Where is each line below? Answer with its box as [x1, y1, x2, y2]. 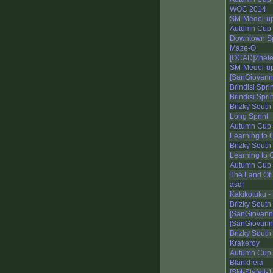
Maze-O [230, 44, 256, 53]
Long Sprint [230, 112, 268, 121]
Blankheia [230, 258, 263, 268]
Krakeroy [230, 239, 260, 248]
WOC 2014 [230, 5, 266, 14]
